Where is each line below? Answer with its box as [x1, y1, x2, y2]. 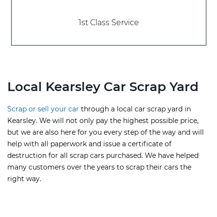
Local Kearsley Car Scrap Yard [7, 79, 199, 94]
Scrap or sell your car [7, 105, 79, 113]
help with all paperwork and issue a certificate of [7, 139, 171, 148]
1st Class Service [78, 18, 139, 27]
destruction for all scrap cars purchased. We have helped [7, 151, 199, 160]
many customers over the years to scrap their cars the [7, 163, 191, 171]
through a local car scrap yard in [79, 105, 191, 113]
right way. [7, 174, 41, 183]
